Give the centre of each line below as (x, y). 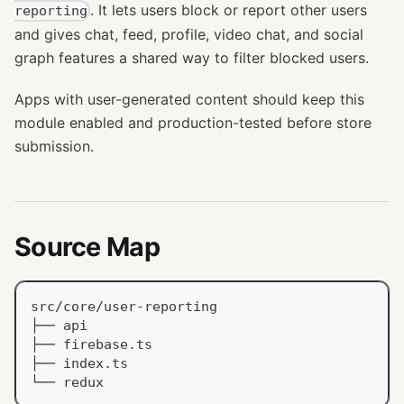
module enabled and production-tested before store (193, 122)
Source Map (87, 246)
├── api (59, 325)
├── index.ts (79, 363)
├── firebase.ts (92, 344)
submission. (54, 146)
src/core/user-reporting (124, 306)
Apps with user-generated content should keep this (189, 99)
